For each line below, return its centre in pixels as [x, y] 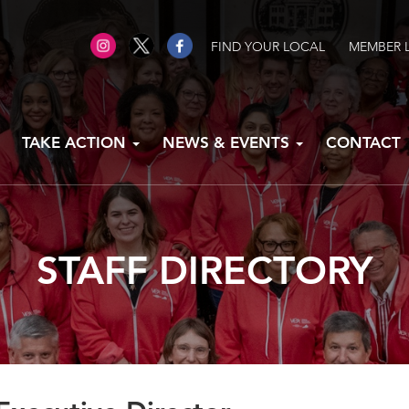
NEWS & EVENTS [228, 142]
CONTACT [363, 142]
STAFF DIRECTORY [204, 270]
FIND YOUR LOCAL [268, 47]
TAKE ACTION [76, 142]
